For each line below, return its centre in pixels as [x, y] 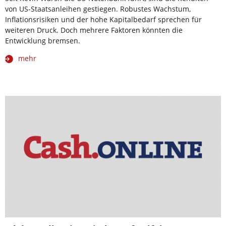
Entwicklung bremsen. [43, 41]
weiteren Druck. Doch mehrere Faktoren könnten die [94, 30]
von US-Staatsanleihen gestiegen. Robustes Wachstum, [98, 9]
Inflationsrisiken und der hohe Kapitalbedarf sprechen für [103, 20]
